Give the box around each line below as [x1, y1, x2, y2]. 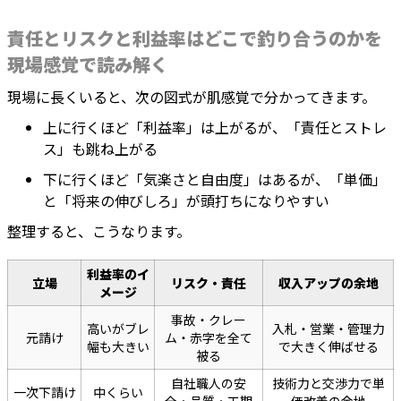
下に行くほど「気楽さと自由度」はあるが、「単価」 [43, 168, 387, 191]
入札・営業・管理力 [271, 320, 385, 338]
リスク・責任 [171, 274, 246, 293]
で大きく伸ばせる [277, 337, 379, 356]
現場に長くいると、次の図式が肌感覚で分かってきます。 [7, 86, 376, 108]
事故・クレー [171, 311, 246, 329]
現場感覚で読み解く [7, 51, 168, 78]
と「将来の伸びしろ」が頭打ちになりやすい [43, 190, 329, 212]
